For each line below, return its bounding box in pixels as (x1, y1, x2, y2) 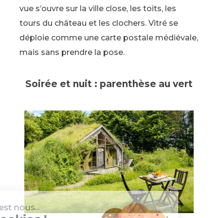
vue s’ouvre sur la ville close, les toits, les (19, 4, 176, 14)
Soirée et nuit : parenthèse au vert (25, 78, 193, 90)
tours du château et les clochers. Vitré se (19, 18, 178, 28)
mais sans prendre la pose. (19, 48, 125, 57)
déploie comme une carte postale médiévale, (19, 33, 198, 43)
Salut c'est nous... (10, 202, 79, 212)
